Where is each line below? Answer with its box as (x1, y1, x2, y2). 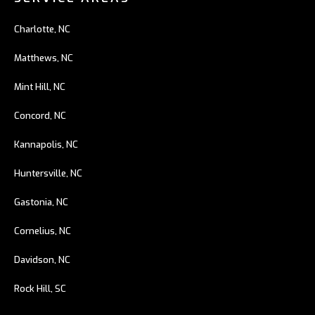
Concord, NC (14, 110, 66, 122)
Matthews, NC (14, 52, 73, 64)
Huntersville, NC (14, 167, 82, 179)
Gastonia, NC (14, 196, 68, 208)
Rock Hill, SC (14, 283, 66, 295)
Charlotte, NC (14, 23, 70, 35)
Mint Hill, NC (14, 81, 65, 93)
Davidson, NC (14, 254, 70, 266)
